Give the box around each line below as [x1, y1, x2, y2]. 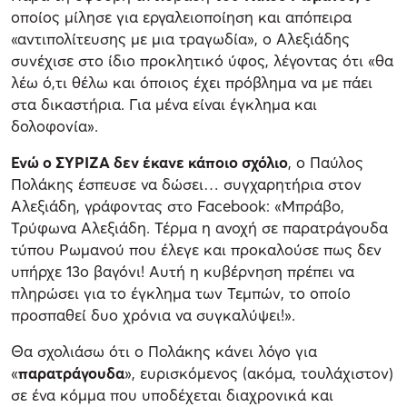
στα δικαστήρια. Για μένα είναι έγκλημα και [11, 94, 317, 114]
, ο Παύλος [288, 153, 363, 173]
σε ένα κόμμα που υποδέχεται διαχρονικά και [11, 385, 333, 405]
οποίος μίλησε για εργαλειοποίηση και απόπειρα [11, 7, 352, 27]
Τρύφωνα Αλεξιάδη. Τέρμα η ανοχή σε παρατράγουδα [11, 218, 388, 238]
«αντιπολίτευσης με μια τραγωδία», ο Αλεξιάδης [11, 29, 350, 49]
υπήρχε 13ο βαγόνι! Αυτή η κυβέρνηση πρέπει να [11, 262, 354, 282]
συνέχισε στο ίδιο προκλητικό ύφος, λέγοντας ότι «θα [11, 51, 393, 71]
